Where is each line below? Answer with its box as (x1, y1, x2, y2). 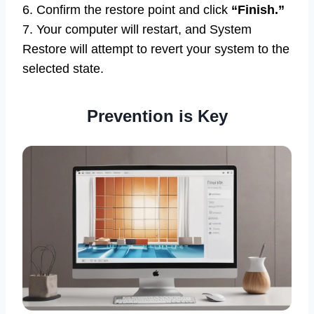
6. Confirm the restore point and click (22, 2, 231, 17)
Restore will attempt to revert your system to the (22, 41, 289, 56)
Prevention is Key (86, 106, 228, 125)
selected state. (22, 61, 104, 76)
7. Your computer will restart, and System (22, 22, 252, 36)
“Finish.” (231, 2, 285, 17)
